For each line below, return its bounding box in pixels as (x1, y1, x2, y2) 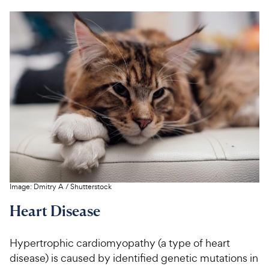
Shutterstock (70, 181, 112, 192)
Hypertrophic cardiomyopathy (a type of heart (10, 235, 230, 250)
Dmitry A (34, 181, 64, 192)
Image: (10, 181, 34, 192)
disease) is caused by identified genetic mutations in (10, 250, 258, 265)
